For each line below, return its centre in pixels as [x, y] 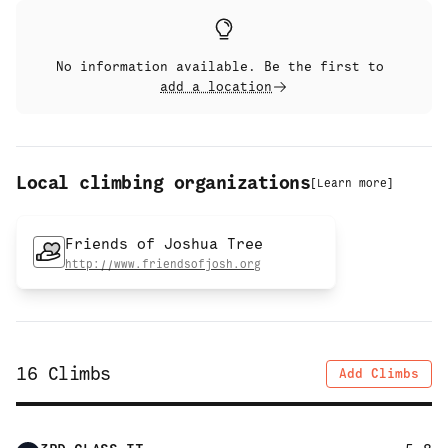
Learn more [352, 183]
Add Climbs [379, 374]
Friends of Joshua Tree [164, 244]
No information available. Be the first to [224, 67]
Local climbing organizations [163, 183]
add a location [216, 87]
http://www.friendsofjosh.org [163, 264]
